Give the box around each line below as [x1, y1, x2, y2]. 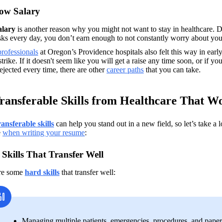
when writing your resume [2, 128, 85, 137]
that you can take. [144, 65, 201, 74]
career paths [107, 65, 144, 74]
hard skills [25, 167, 59, 176]
